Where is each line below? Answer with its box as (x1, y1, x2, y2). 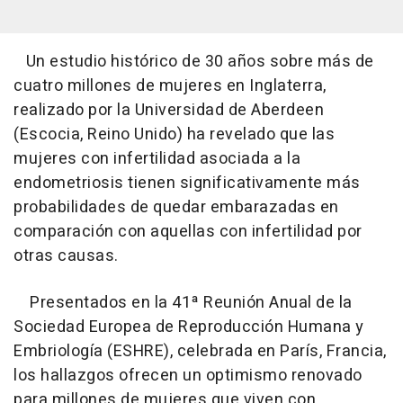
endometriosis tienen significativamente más (13, 170, 361, 195)
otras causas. (13, 243, 119, 268)
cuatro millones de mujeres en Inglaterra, (13, 73, 327, 98)
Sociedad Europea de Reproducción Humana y (13, 314, 364, 339)
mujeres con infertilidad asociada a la (13, 146, 300, 171)
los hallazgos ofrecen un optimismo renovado (13, 363, 363, 388)
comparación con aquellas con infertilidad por (13, 219, 363, 244)
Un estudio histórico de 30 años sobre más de (13, 49, 374, 74)
